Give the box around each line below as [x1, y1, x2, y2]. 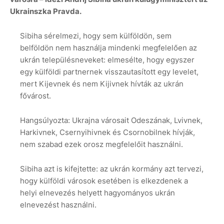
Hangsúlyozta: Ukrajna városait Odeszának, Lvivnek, [20, 115, 202, 125]
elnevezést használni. [20, 200, 96, 210]
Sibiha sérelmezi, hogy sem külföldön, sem [20, 31, 171, 41]
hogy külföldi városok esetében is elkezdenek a [20, 176, 188, 186]
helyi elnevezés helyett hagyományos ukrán [20, 188, 175, 198]
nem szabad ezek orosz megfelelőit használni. [20, 139, 183, 149]
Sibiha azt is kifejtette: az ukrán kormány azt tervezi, [20, 164, 203, 174]
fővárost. [20, 91, 53, 101]
